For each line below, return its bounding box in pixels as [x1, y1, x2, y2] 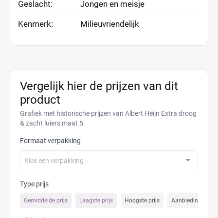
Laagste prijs [79, 197, 113, 204]
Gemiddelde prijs [24, 197, 68, 204]
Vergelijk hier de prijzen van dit [20, 79, 178, 93]
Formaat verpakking [20, 137, 81, 145]
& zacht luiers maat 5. [20, 119, 85, 127]
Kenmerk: [18, 19, 53, 29]
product [20, 93, 60, 107]
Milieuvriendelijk [80, 19, 139, 29]
